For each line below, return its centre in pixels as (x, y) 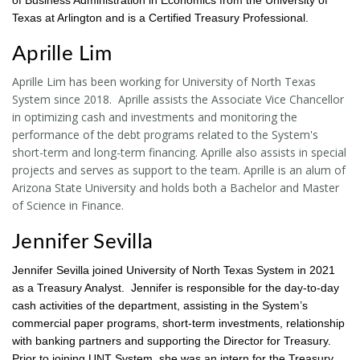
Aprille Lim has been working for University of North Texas (164, 81)
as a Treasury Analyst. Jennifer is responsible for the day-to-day (176, 287)
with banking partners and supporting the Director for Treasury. (172, 340)
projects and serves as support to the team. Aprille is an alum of (179, 170)
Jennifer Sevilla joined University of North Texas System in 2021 (174, 270)
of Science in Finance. (68, 205)
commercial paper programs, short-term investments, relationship (178, 323)
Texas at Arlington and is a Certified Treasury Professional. (160, 17)
